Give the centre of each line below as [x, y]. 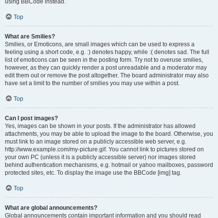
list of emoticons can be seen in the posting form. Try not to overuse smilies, [104, 60]
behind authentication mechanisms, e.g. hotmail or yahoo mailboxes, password [109, 165]
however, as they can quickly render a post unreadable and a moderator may [106, 68]
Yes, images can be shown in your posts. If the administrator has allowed [100, 126]
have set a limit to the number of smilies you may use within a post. [92, 83]
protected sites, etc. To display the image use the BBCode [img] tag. [93, 173]
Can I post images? [31, 118]
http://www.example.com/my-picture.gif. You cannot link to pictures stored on [104, 149]
